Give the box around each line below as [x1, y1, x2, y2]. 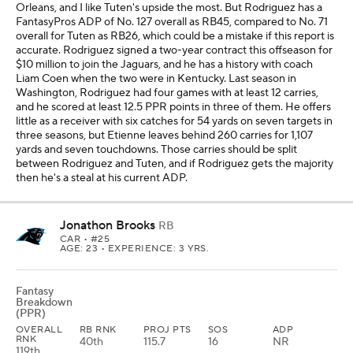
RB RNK [80, 324, 117, 336]
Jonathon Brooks [60, 217, 155, 233]
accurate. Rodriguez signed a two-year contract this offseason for [16, 43, 333, 58]
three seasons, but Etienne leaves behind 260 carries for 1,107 [16, 128, 313, 143]
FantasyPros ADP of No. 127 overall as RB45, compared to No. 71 [16, 15, 328, 29]
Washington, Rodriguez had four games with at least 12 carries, [16, 86, 318, 100]
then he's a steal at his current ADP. [16, 171, 188, 185]
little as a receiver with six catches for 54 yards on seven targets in [16, 114, 333, 128]
